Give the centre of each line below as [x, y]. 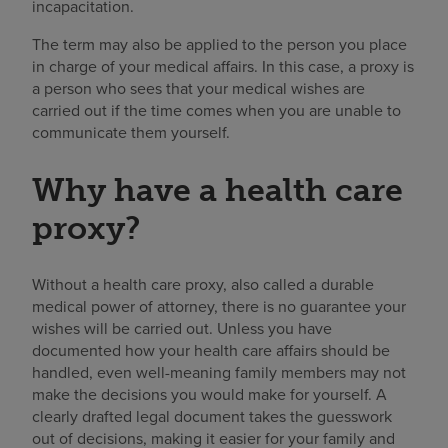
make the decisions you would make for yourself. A [209, 394]
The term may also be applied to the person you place [219, 45]
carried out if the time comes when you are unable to [216, 111]
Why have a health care [217, 190]
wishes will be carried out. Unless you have [182, 328]
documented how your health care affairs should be [211, 350]
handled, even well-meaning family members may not [219, 372]
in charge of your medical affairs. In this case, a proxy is [223, 67]
